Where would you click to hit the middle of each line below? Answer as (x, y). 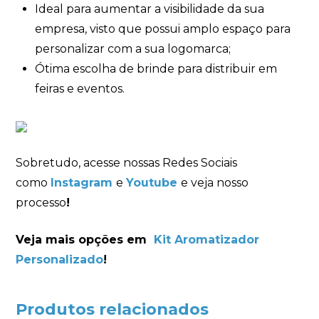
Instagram (82, 182)
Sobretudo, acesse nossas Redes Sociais (127, 162)
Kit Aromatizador (207, 239)
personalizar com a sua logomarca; (132, 48)
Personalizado (60, 259)
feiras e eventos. (79, 88)
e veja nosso (215, 182)
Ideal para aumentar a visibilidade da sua (149, 9)
